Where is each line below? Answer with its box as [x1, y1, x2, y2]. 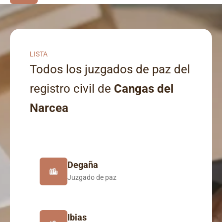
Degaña [67, 160, 98, 170]
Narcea [30, 101, 68, 115]
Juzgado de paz [67, 173, 116, 181]
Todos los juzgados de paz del [30, 62, 190, 76]
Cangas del [114, 82, 173, 96]
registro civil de [30, 82, 114, 96]
